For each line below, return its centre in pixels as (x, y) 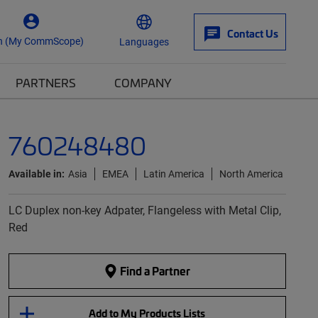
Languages (144, 41)
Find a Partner (154, 271)
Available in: (36, 174)
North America (251, 174)
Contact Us (253, 33)
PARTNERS (46, 82)
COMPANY (143, 82)
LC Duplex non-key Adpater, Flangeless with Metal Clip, (144, 210)
